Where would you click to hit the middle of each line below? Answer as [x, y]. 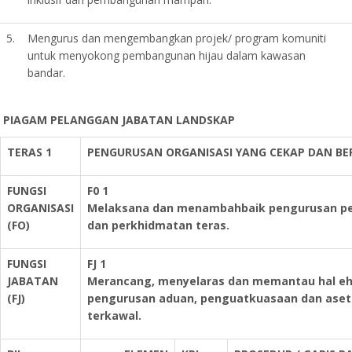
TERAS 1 [29, 152]
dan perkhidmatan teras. [158, 225]
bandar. [46, 73]
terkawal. [114, 315]
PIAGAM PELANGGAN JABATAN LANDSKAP [119, 120]
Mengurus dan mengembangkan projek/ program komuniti [177, 38]
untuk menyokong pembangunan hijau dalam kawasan [167, 55]
